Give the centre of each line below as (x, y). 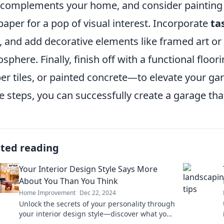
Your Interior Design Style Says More (88, 169)
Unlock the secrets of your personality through (97, 204)
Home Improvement (47, 193)
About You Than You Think (68, 181)
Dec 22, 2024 (98, 193)
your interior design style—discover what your (96, 214)
